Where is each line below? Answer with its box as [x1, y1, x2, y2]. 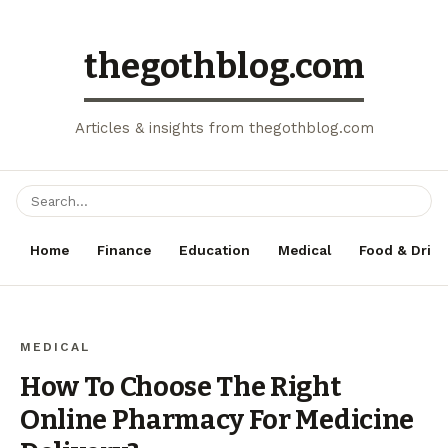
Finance [97, 242, 151, 258]
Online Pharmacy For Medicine [20, 404, 414, 436]
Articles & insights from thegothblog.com [74, 119, 374, 137]
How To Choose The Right [20, 371, 341, 403]
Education [179, 242, 250, 258]
